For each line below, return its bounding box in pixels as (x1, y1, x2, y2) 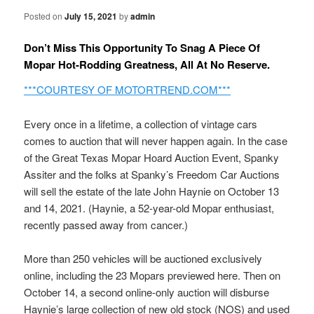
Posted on (24, 9, 65, 22)
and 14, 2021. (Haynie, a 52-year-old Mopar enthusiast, (24, 200, 275, 215)
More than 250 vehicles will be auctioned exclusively (24, 250, 263, 266)
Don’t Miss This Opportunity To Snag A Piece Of (24, 39, 261, 55)
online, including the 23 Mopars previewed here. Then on (24, 267, 281, 282)
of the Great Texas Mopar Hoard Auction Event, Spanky (24, 149, 280, 165)
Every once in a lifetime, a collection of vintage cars (24, 116, 258, 131)
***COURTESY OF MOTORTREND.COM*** (24, 82, 231, 97)
